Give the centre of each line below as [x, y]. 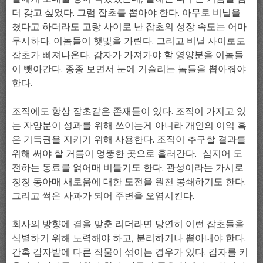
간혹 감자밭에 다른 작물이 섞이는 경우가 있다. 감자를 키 [130, 252]
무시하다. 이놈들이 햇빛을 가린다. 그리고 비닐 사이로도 [129, 40]
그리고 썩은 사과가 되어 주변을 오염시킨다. [103, 195]
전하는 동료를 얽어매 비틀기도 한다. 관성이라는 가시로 [128, 167]
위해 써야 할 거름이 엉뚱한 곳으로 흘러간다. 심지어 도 [127, 153]
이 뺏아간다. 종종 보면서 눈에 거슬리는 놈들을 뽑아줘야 [129, 68]
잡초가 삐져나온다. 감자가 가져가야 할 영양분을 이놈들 [128, 54]
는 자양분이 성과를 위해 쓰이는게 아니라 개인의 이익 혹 [129, 125]
